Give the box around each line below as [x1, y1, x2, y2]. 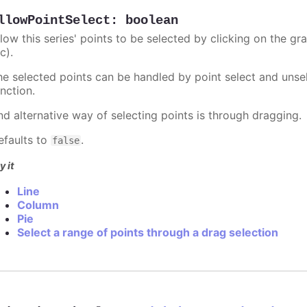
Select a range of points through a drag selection [17, 225, 279, 240]
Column [17, 198, 60, 212]
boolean [125, 13, 179, 29]
